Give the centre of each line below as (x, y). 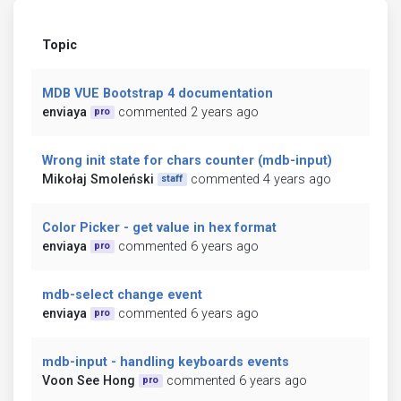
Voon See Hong (89, 380)
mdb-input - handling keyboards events (166, 362)
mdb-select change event (122, 294)
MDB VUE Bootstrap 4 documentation (158, 93)
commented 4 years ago (260, 179)
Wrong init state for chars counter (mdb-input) (187, 160)
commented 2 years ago (188, 112)
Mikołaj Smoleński (98, 179)
